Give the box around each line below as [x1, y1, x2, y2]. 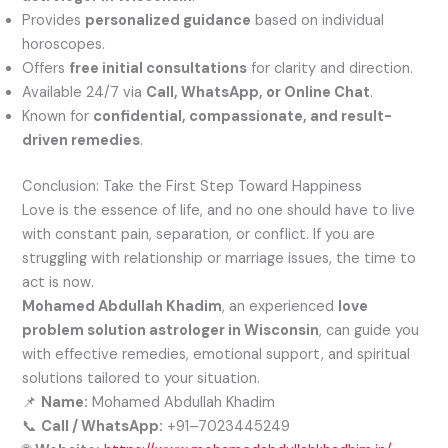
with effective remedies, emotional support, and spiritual [22, 344, 411, 364]
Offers [22, 58, 70, 78]
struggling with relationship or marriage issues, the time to [22, 248, 417, 268]
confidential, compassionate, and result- [93, 106, 393, 126]
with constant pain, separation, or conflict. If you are [22, 224, 376, 244]
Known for [22, 106, 94, 126]
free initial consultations [69, 58, 248, 78]
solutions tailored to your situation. [22, 368, 261, 388]
